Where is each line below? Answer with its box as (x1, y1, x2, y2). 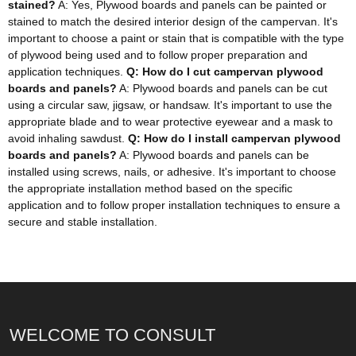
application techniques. (8, 65, 126, 78)
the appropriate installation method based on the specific (8, 182, 292, 195)
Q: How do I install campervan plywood (128, 132, 341, 145)
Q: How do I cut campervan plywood (126, 65, 323, 78)
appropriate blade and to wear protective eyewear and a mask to (8, 115, 333, 128)
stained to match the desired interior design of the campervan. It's (8, 15, 338, 28)
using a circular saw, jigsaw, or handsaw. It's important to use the (8, 99, 332, 111)
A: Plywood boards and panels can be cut (117, 82, 327, 95)
